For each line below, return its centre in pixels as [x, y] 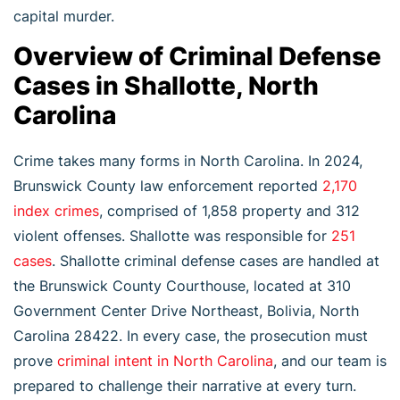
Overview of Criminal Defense [197, 56]
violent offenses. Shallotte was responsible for [170, 235]
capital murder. [64, 16]
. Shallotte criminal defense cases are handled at [216, 260]
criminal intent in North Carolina [165, 360]
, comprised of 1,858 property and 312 [229, 210]
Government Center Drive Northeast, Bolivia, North [186, 310]
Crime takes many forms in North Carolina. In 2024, [188, 160]
